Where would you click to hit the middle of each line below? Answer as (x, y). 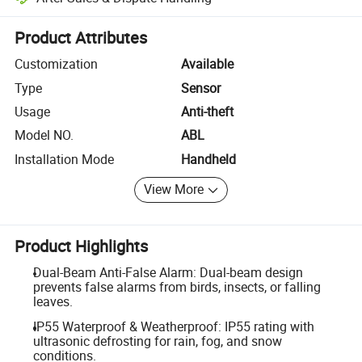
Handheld (208, 159)
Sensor (201, 88)
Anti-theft (207, 111)
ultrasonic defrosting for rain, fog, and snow (157, 341)
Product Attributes (81, 38)
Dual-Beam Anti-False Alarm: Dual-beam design (168, 272)
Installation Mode (65, 159)
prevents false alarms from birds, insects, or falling (177, 286)
